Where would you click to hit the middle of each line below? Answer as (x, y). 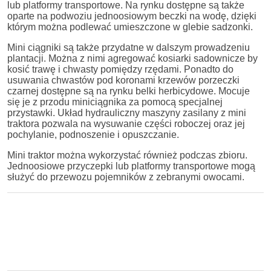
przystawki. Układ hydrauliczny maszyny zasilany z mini (127, 113)
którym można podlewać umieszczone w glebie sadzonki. (130, 27)
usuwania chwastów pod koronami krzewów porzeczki (123, 80)
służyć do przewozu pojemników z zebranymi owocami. (126, 177)
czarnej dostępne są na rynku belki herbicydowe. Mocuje (129, 91)
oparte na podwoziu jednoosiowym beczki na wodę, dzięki (132, 16)
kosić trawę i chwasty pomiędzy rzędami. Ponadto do (120, 69)
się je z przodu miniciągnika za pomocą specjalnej (115, 102)
